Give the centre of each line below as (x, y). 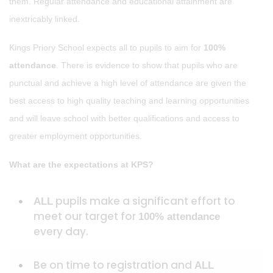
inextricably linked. (44, 19)
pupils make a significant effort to (144, 201)
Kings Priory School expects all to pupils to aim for (106, 48)
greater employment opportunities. (76, 136)
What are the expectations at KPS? (81, 165)
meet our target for (86, 216)
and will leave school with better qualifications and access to (124, 118)
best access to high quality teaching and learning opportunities (129, 101)
